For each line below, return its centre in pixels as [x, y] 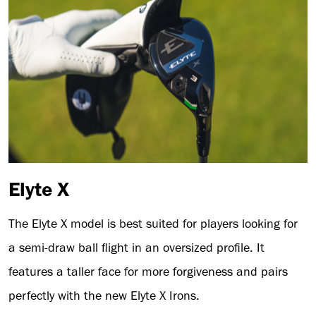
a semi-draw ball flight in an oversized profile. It [136, 247]
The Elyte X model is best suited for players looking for [153, 223]
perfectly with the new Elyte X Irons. [104, 295]
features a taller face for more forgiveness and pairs [148, 271]
